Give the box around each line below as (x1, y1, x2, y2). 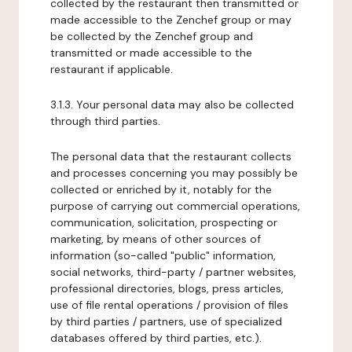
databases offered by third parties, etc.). (50, 331, 262, 345)
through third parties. (50, 114, 160, 128)
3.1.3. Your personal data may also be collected (50, 97, 294, 112)
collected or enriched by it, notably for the (50, 182, 272, 196)
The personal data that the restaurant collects (50, 149, 291, 163)
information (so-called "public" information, (50, 248, 276, 262)
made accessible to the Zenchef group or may (50, 13, 291, 27)
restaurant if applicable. (50, 62, 173, 76)
